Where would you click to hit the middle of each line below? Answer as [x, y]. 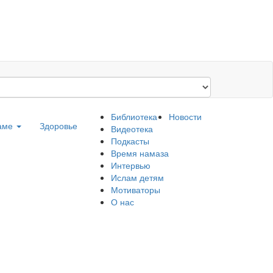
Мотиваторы [136, 190]
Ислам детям [137, 177]
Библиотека [134, 116]
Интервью [131, 165]
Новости [185, 116]
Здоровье [58, 126]
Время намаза [140, 153]
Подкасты [130, 141]
